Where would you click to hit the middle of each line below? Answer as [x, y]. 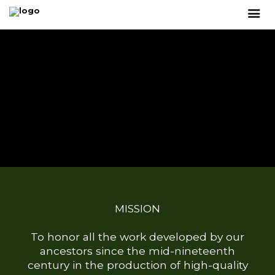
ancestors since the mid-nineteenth [137, 251]
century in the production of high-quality [137, 265]
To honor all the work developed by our [137, 237]
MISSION [137, 209]
